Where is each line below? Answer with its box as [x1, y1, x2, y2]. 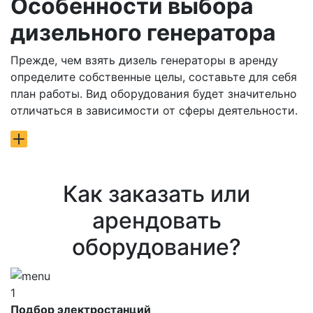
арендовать [92, 207, 221, 235]
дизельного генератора [10, 18, 276, 46]
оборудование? [72, 233, 241, 261]
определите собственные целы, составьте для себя [10, 69, 297, 84]
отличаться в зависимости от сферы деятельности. [10, 103, 298, 117]
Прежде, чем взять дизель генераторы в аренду [10, 52, 278, 67]
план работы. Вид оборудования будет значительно [10, 86, 297, 101]
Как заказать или [63, 180, 250, 208]
